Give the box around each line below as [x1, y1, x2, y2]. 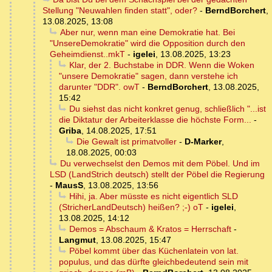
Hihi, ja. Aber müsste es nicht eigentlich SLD [69, 191, 238, 202]
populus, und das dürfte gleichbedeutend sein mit [59, 257, 248, 267]
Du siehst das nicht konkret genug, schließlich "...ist [69, 104, 266, 114]
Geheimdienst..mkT [50, 49, 125, 59]
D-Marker [184, 137, 222, 147]
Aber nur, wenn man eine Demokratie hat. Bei [59, 27, 235, 38]
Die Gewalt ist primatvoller [76, 137, 177, 147]
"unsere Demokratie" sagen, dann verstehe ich [59, 71, 238, 81]
